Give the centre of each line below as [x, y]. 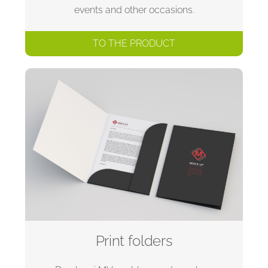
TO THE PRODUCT [134, 43]
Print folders [134, 240]
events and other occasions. [134, 10]
